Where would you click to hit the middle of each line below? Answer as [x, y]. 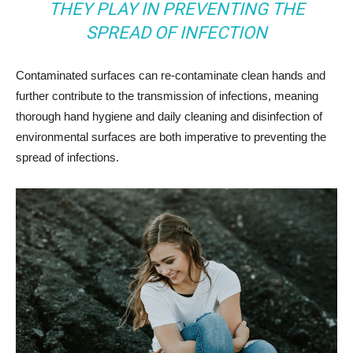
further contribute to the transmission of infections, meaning [167, 96]
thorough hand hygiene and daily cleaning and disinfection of [169, 116]
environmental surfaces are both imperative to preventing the [171, 137]
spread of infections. [67, 157]
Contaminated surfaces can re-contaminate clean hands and [171, 75]
